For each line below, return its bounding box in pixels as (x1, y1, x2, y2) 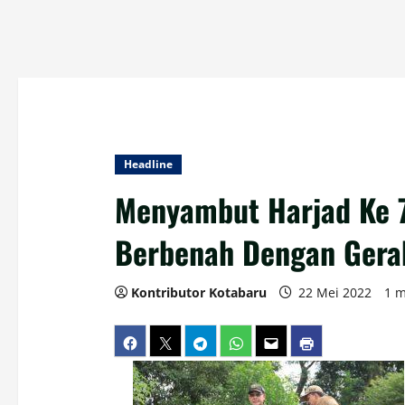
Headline (123, 156, 173, 173)
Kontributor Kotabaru (130, 284, 267, 302)
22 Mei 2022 (294, 284, 375, 302)
